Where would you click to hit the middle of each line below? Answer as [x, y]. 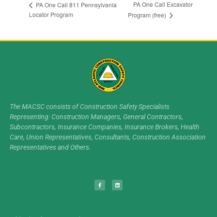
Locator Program [51, 15]
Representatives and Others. [50, 147]
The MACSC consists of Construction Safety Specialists [90, 107]
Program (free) [147, 15]
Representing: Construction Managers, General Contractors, [96, 117]
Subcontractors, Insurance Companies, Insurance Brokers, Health [104, 127]
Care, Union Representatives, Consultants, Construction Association [108, 137]
